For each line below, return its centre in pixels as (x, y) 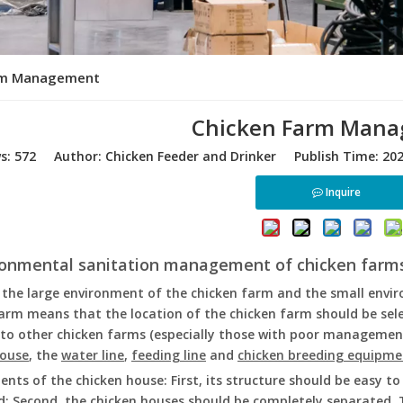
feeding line (169, 354)
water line (93, 354)
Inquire (343, 192)
